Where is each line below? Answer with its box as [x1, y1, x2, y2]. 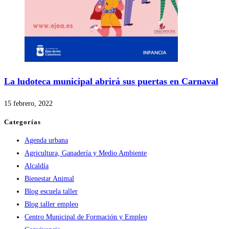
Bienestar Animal [25, 175, 74, 183]
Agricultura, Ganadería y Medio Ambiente [25, 149, 147, 157]
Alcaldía [25, 162, 49, 170]
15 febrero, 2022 [4, 99, 53, 107]
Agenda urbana [25, 136, 68, 145]
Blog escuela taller [25, 188, 78, 196]
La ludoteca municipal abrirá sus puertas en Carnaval [4, 76, 218, 86]
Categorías [4, 118, 41, 126]
